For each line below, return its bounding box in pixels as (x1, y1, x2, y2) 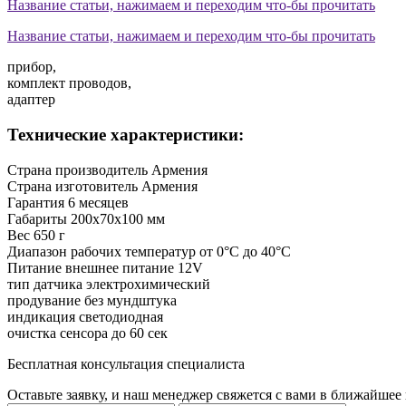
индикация (7, 308, 75, 324)
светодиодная (79, 308, 163, 324)
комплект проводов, (7, 75, 131, 92)
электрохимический (86, 275, 210, 292)
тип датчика (7, 275, 82, 292)
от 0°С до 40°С (199, 243, 291, 259)
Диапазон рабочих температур (7, 243, 196, 259)
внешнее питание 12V (65, 259, 203, 275)
